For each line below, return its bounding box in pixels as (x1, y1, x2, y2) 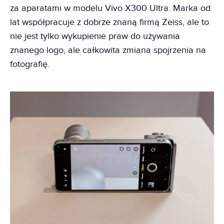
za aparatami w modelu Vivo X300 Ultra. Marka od (10, 2, 210, 13)
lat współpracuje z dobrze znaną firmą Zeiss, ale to (10, 16, 209, 27)
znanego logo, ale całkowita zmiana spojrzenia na (10, 44, 206, 55)
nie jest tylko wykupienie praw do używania (10, 30, 180, 41)
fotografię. (10, 58, 49, 69)
